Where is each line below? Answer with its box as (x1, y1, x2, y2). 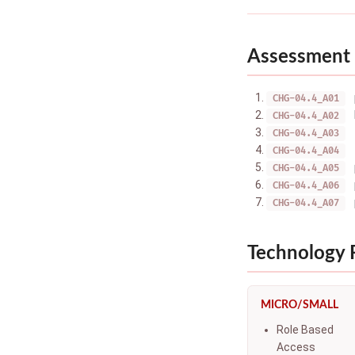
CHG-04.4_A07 (273, 197, 339, 209)
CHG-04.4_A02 (273, 110, 339, 122)
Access (277, 341, 315, 353)
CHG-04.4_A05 (273, 162, 339, 174)
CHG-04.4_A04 (273, 145, 339, 157)
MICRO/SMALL (261, 300, 338, 311)
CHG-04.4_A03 (273, 128, 339, 139)
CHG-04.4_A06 (273, 180, 339, 192)
